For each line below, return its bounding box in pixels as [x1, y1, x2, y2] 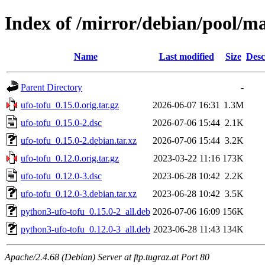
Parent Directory [21, 82, 82, 92]
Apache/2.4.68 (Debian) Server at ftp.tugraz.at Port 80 [5, 251, 209, 262]
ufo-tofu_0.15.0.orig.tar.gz [21, 99, 119, 110]
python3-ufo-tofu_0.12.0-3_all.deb [21, 224, 150, 234]
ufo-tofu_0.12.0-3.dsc [21, 170, 102, 181]
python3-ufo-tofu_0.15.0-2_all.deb [21, 206, 150, 216]
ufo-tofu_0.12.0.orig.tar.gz [21, 153, 119, 163]
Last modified [159, 51, 214, 62]
